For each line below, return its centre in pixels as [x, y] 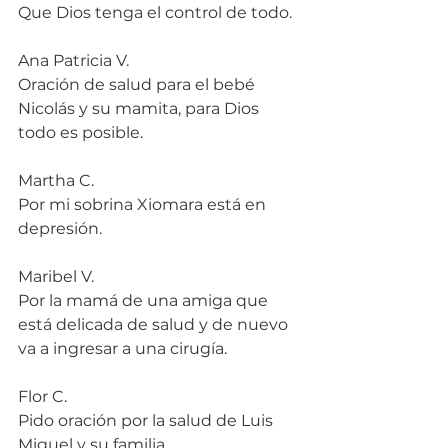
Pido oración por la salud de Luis [147, 421]
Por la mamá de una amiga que [145, 301]
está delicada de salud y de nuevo [155, 325]
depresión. [60, 229]
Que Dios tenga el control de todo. [155, 13]
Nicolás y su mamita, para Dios [140, 109]
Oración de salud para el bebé [138, 85]
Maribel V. [56, 277]
